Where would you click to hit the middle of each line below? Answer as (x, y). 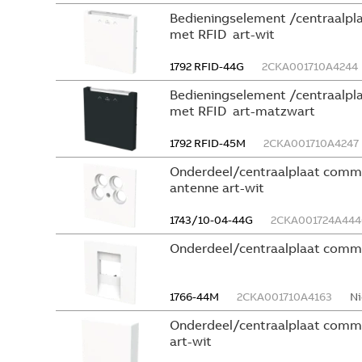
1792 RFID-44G (207, 66)
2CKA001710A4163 (284, 297)
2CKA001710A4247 (311, 143)
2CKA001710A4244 (310, 66)
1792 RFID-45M (208, 143)
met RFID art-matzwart (242, 111)
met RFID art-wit (222, 34)
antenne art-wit (217, 187)
